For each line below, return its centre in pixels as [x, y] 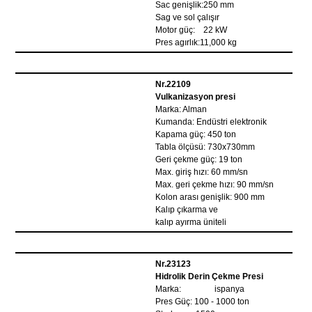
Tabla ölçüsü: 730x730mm [205, 147]
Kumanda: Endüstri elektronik [211, 122]
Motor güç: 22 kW [192, 30]
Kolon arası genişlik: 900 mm [210, 197]
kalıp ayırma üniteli [191, 222]
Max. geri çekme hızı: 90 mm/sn [215, 185]
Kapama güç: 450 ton [196, 134]
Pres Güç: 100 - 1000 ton [203, 302]
